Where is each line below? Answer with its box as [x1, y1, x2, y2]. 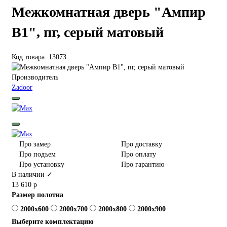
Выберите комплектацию [12, 217, 94, 225]
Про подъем [19, 150, 56, 158]
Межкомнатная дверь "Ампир [12, 4, 206, 20]
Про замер [19, 140, 51, 148]
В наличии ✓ [12, 170, 53, 178]
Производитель [12, 73, 58, 82]
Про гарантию [121, 160, 164, 168]
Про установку [19, 160, 64, 168]
